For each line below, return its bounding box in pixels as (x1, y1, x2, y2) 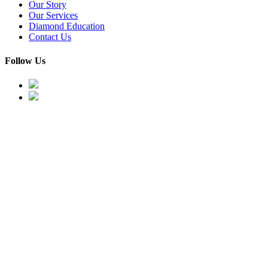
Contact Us (29, 32, 71, 42)
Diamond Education (29, 21, 105, 32)
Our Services (29, 10, 78, 21)
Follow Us (5, 55, 45, 66)
